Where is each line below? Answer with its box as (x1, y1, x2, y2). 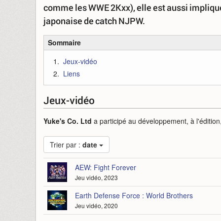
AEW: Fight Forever (75, 162, 136, 172)
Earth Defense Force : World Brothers (75, 190, 193, 200)
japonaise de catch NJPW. (43, 15, 145, 27)
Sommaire (48, 37, 81, 47)
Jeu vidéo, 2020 (75, 201, 118, 210)
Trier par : (50, 140, 82, 149)
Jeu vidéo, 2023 (75, 173, 118, 182)
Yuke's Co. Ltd (43, 116, 92, 126)
